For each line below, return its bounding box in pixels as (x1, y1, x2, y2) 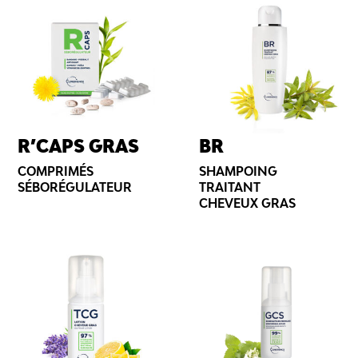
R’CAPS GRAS (18, 134, 140, 157)
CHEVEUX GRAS (199, 195, 296, 212)
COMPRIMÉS (18, 163, 94, 180)
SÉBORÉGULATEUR (18, 179, 133, 196)
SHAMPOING (199, 163, 277, 180)
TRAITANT (199, 179, 261, 196)
